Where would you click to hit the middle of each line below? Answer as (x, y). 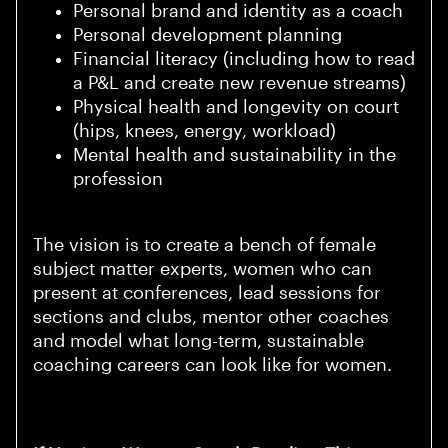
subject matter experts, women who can (202, 269)
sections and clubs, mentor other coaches (211, 317)
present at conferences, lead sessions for (207, 293)
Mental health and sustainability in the (234, 155)
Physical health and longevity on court (236, 107)
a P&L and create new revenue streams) (239, 83)
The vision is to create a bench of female (204, 245)
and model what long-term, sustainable (198, 341)
